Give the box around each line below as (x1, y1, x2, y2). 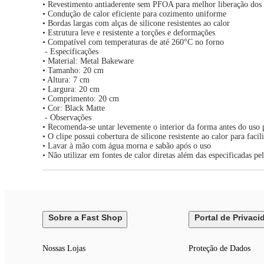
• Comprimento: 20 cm (42, 94, 119, 104)
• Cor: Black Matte (42, 104, 105, 113)
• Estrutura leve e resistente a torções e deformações (42, 28, 215, 38)
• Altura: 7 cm (42, 75, 90, 85)
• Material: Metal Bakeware (42, 57, 136, 66)
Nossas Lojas (42, 244, 85, 253)
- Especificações (42, 47, 98, 57)
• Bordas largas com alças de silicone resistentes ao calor (42, 19, 230, 28)
